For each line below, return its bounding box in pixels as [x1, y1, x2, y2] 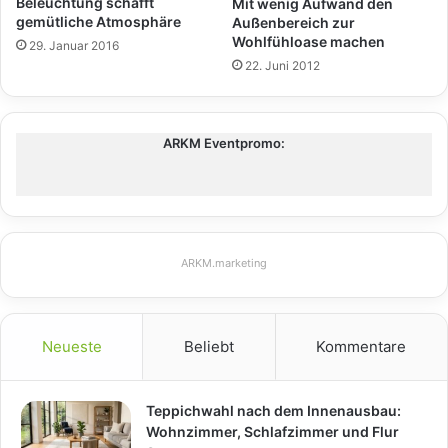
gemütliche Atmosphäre [16, 12, 181, 30]
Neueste [41, 337, 102, 357]
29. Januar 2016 [29, 37, 119, 53]
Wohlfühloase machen [232, 33, 385, 51]
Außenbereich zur [232, 14, 355, 32]
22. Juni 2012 [245, 58, 320, 74]
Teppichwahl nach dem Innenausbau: [146, 402, 401, 420]
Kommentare [316, 337, 407, 357]
